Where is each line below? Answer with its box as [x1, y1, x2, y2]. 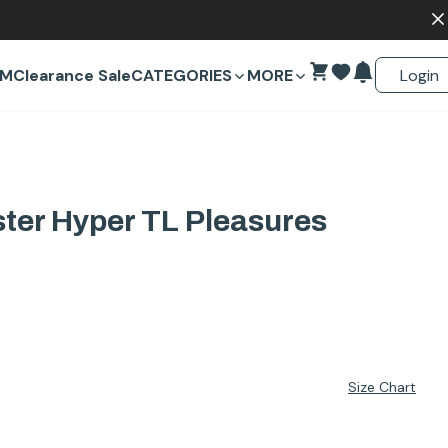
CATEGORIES [131, 65, 232, 86]
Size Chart [348, 377, 416, 396]
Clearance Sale [13, 65, 131, 86]
